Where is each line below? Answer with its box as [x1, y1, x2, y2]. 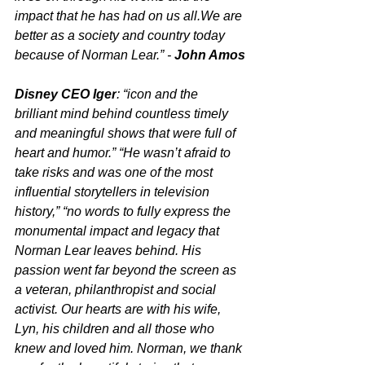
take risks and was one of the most [15, 165, 216, 180]
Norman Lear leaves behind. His [15, 244, 204, 258]
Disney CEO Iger [15, 87, 117, 102]
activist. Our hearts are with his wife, [15, 302, 224, 317]
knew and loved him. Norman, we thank [15, 341, 245, 356]
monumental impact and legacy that [15, 224, 222, 239]
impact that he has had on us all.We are [15, 9, 245, 24]
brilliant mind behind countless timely [15, 107, 231, 121]
